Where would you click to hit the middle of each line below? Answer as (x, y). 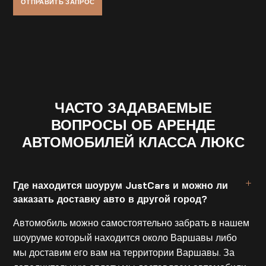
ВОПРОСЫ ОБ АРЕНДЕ (133, 125)
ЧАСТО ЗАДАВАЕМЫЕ (133, 108)
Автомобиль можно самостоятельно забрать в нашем (132, 223)
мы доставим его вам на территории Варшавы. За (124, 253)
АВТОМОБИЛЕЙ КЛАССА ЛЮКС (133, 142)
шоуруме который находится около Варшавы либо (125, 238)
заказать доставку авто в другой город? (110, 199)
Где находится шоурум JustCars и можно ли (121, 186)
